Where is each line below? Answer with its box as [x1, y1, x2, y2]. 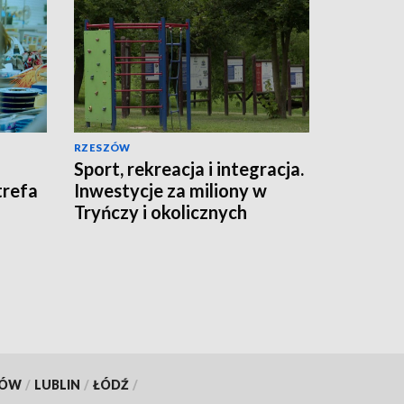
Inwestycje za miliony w [74, 179, 267, 201]
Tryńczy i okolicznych [74, 200, 247, 223]
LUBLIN [33, 376, 80, 392]
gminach [74, 222, 143, 244]
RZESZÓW [74, 141, 131, 153]
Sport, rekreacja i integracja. [74, 157, 304, 179]
